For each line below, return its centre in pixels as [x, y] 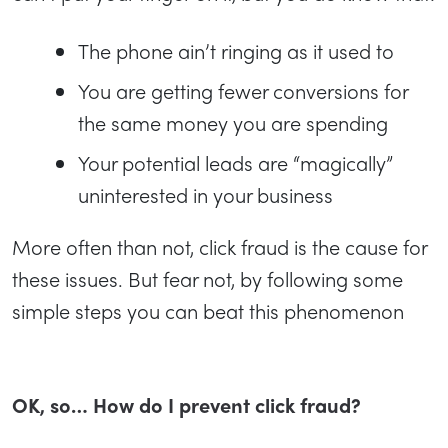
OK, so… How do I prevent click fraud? [186, 404]
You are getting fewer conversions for [243, 90]
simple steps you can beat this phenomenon [208, 310]
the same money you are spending [233, 122]
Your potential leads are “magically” [235, 162]
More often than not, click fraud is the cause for [219, 246]
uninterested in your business [205, 194]
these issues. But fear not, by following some [207, 278]
